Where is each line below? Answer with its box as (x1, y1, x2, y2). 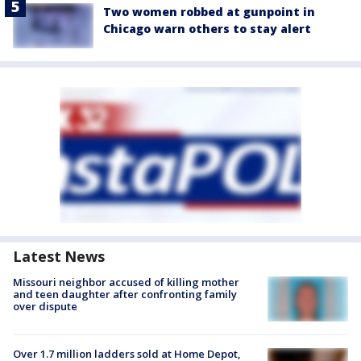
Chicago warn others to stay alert (103, 20, 311, 36)
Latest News (13, 247, 105, 267)
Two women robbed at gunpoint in (103, 3, 315, 19)
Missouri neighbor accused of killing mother (13, 275, 239, 290)
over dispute (13, 299, 77, 314)
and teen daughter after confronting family (13, 287, 237, 302)
